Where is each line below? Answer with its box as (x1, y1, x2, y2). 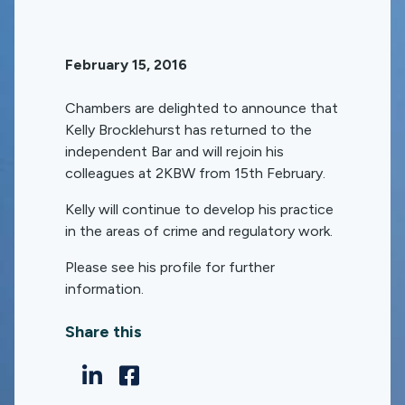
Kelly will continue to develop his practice (65, 201, 334, 218)
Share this (65, 322, 142, 342)
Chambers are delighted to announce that (65, 99, 338, 117)
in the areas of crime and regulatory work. (65, 222, 333, 240)
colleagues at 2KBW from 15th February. (65, 165, 325, 182)
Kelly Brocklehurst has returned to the (65, 121, 312, 138)
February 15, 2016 (65, 56, 187, 73)
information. (65, 280, 144, 297)
